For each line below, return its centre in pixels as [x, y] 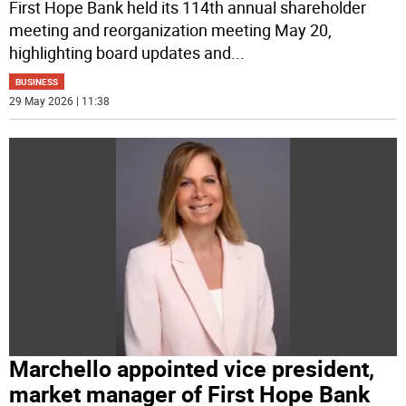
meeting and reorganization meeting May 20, [171, 30]
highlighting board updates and [121, 53]
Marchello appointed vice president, [192, 368]
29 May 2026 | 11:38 [60, 101]
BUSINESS [37, 82]
